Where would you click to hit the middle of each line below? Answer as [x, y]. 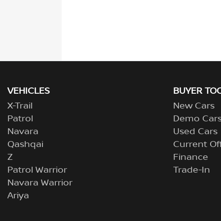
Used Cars [195, 132]
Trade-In [192, 170]
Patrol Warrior [37, 170]
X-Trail [20, 106]
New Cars [194, 106]
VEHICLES [29, 92]
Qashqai [25, 145]
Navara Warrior [40, 183]
